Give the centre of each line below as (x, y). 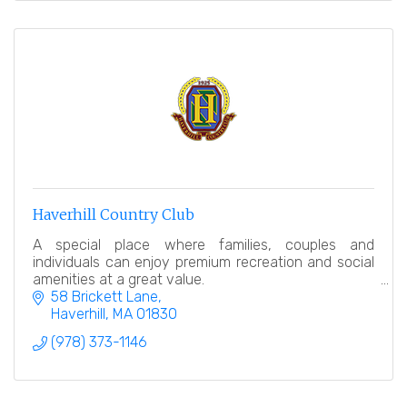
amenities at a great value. (119, 280)
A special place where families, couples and (203, 245)
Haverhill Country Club (114, 215)
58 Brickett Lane (104, 297)
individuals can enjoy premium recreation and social (203, 263)
